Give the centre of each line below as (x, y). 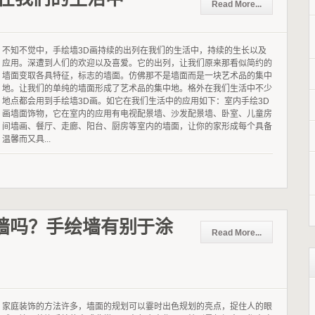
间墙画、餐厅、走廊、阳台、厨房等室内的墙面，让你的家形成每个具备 (137, 126)
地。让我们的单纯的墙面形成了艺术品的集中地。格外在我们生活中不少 (137, 88)
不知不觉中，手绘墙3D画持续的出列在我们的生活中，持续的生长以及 (134, 50)
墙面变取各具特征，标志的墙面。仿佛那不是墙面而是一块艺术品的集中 (137, 76)
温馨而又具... (26, 139)
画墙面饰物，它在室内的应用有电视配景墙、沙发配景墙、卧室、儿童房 (137, 114)
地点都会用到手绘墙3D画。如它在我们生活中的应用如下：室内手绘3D (136, 101)
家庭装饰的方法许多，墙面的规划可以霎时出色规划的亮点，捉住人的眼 (137, 306)
